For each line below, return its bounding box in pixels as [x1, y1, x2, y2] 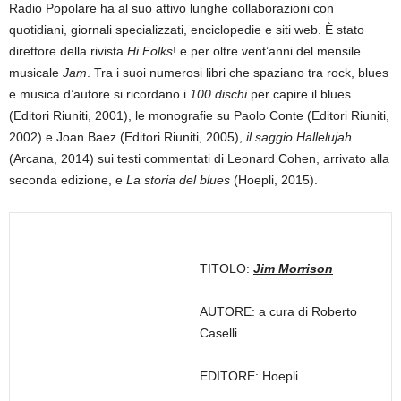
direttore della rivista [9, 44, 127, 58]
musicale [9, 65, 63, 80]
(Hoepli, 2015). [230, 173, 318, 187]
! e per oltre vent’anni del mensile [173, 44, 361, 58]
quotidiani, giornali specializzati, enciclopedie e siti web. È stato [9, 22, 364, 37]
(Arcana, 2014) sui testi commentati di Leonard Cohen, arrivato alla [9, 151, 389, 166]
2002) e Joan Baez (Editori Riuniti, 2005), [9, 130, 246, 144]
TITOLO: [200, 261, 253, 276]
